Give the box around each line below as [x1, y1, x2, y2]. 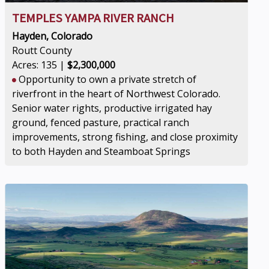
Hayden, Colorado [12, 29, 93, 43]
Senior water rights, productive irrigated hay [12, 101, 213, 115]
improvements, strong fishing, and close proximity [12, 130, 238, 144]
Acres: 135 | [12, 58, 68, 71]
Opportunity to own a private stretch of [16, 73, 197, 86]
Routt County [12, 44, 73, 57]
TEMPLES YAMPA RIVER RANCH [12, 10, 175, 26]
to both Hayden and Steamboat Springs [12, 145, 191, 158]
